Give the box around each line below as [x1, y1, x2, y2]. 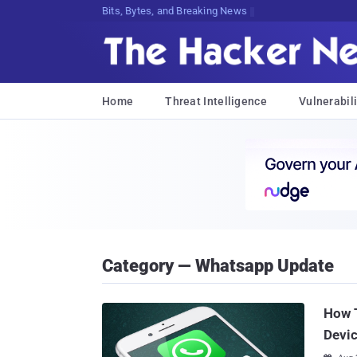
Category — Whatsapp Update [102, 256, 334, 276]
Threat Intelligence [165, 95, 267, 108]
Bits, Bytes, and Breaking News [101, 5, 248, 17]
